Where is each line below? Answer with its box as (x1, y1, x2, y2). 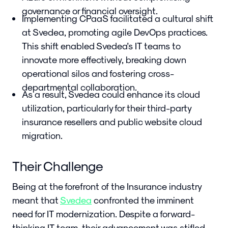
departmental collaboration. (22, 81, 137, 92)
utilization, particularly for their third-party (22, 102, 192, 113)
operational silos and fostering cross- (22, 67, 175, 78)
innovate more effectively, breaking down (22, 53, 187, 65)
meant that (12, 194, 60, 206)
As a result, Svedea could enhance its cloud (22, 88, 201, 99)
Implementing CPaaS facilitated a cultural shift (22, 12, 214, 23)
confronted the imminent (92, 194, 194, 206)
